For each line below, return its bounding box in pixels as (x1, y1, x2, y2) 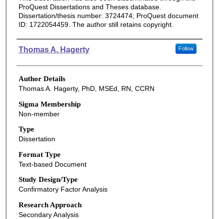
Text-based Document (18, 160, 87, 168)
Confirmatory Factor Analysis (18, 185, 108, 194)
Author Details (18, 74, 66, 83)
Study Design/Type (18, 175, 78, 184)
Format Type (18, 150, 61, 158)
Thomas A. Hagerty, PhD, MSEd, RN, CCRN (18, 84, 154, 92)
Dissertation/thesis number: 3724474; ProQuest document (18, 11, 198, 20)
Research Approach (18, 201, 82, 209)
